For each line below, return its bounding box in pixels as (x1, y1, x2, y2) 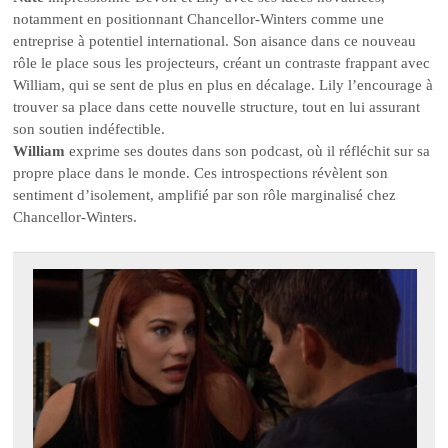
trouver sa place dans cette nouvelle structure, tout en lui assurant (13, 99, 421, 116)
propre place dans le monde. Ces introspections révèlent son (13, 165, 389, 182)
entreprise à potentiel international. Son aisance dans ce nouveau (13, 33, 417, 50)
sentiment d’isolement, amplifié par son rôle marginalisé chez (13, 187, 397, 204)
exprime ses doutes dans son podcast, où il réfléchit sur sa (65, 143, 431, 160)
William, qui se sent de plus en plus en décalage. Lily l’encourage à (13, 77, 434, 94)
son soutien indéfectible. (13, 121, 166, 138)
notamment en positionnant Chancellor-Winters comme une (13, 11, 385, 28)
